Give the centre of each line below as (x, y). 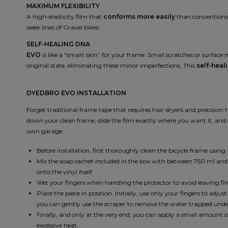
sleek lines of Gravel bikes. (63, 27)
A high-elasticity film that (65, 17)
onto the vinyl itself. (65, 172)
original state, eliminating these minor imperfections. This (111, 66)
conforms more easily (139, 17)
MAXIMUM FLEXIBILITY (63, 6)
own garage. (45, 131)
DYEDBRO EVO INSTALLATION (76, 93)
